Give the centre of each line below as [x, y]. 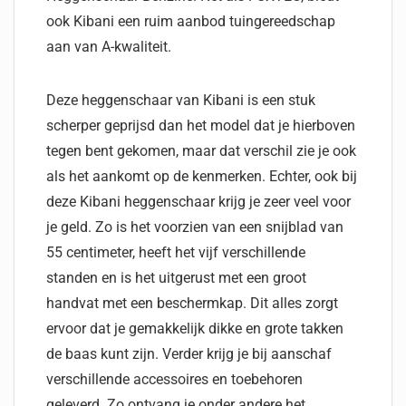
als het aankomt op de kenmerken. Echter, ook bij [202, 176]
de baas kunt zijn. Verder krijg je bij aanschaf [189, 354]
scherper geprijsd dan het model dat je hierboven [201, 126]
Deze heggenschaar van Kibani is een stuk [181, 100]
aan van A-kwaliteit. [109, 47]
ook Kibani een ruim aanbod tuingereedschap [191, 21]
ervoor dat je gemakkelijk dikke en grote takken [195, 329]
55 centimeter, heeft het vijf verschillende [176, 252]
